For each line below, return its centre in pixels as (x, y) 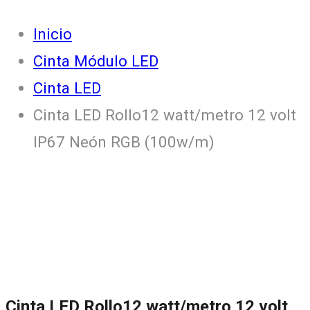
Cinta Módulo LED (96, 61)
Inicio (53, 34)
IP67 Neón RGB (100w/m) (124, 142)
